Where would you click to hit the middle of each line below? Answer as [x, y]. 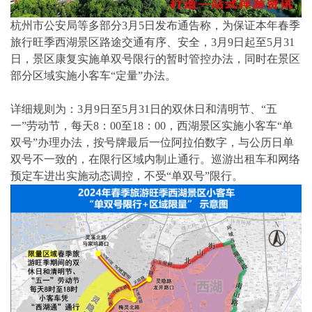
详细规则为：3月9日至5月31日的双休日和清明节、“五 [144, 109]
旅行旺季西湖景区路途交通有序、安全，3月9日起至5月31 [153, 42]
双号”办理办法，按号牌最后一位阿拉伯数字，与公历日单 [152, 143]
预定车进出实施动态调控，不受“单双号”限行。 [127, 176]
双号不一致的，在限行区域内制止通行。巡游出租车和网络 [155, 159]
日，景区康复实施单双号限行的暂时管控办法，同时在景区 [155, 59]
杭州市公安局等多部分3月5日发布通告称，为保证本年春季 [155, 26]
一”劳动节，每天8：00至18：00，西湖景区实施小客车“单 [152, 126]
